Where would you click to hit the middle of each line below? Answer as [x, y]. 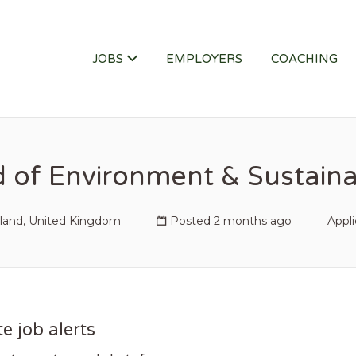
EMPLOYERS [204, 59]
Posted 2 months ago [231, 221]
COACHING [304, 59]
